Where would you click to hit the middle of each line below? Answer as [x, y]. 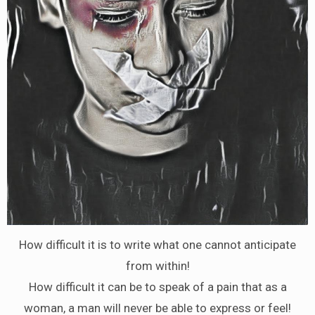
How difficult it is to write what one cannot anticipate [157, 244]
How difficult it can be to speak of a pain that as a [157, 287]
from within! [157, 265]
